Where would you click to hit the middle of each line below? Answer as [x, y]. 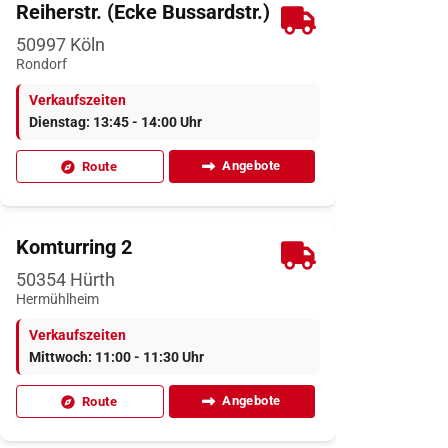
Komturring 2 [74, 246]
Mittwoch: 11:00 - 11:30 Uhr [116, 357]
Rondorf [41, 64]
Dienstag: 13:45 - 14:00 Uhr [115, 122]
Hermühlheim [57, 299]
